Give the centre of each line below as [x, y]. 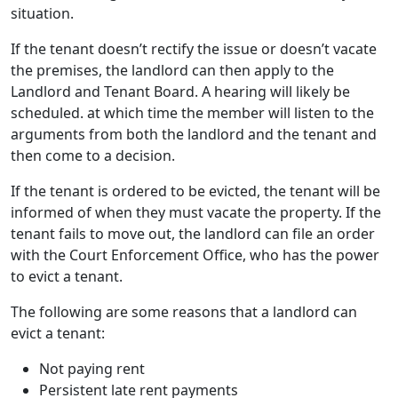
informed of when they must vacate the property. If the [196, 212]
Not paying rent [92, 368]
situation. [44, 13]
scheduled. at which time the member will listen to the [192, 112]
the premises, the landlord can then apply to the [172, 70]
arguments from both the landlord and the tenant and [194, 134]
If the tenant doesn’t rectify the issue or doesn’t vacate [194, 48]
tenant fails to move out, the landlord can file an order [193, 233]
